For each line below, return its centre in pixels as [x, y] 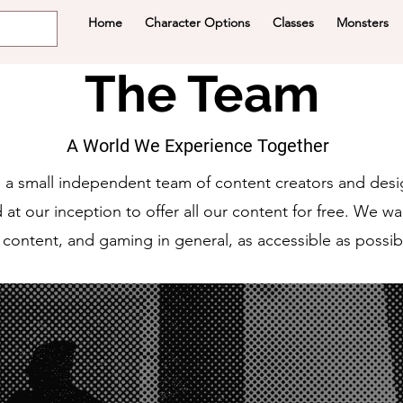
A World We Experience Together [197, 146]
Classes [293, 22]
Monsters [362, 22]
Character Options [197, 22]
